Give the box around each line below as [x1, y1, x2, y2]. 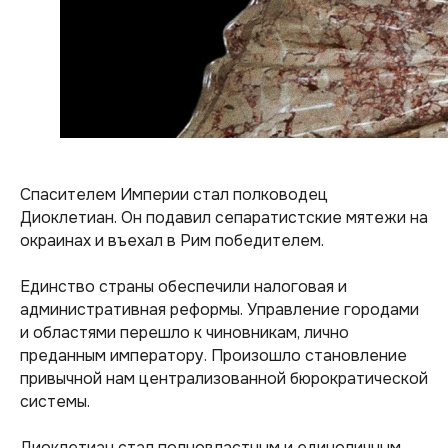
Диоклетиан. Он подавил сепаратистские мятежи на [20, 207, 428, 228]
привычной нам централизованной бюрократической [20, 368, 428, 389]
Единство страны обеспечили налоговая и [20, 276, 347, 297]
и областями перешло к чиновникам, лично [20, 322, 349, 343]
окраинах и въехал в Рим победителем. [20, 230, 324, 251]
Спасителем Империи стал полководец [20, 184, 328, 205]
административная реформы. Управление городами [20, 299, 419, 320]
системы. [20, 391, 90, 412]
